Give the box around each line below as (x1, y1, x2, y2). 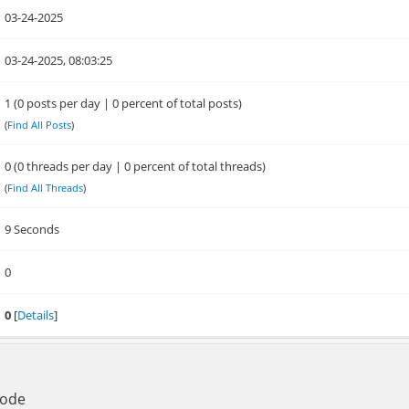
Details (17, 307, 55, 323)
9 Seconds (5, 221, 60, 237)
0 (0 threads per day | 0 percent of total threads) (5, 158, 267, 174)
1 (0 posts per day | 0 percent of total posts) (5, 95, 243, 111)
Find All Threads (7, 181, 84, 194)
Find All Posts (7, 118, 72, 131)
